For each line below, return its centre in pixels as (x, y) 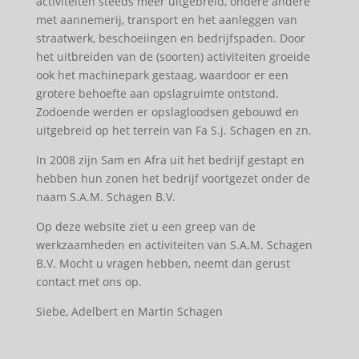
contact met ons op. (89, 281)
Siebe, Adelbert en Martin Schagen (129, 311)
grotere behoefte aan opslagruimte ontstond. (157, 93)
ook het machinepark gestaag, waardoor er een (162, 75)
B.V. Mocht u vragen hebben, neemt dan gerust (163, 263)
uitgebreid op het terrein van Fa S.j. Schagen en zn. (173, 130)
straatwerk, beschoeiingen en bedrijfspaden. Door (170, 38)
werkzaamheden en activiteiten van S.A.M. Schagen (174, 244)
